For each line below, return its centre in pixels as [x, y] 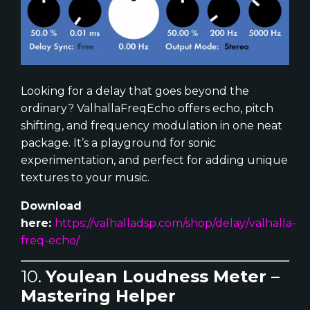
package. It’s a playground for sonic [118, 143]
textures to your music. [85, 178]
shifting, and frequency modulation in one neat [152, 126]
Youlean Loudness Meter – [163, 277]
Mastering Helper [98, 296]
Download [51, 206]
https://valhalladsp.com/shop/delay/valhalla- [175, 224]
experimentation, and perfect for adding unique [154, 161]
